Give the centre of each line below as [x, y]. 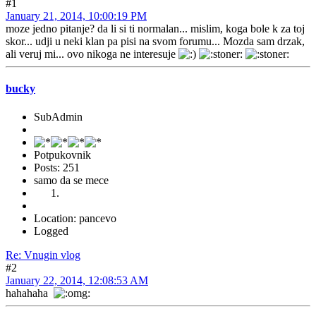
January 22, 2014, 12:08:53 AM [77, 280]
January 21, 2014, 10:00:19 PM [76, 16]
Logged [51, 231]
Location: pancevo [75, 218]
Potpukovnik [62, 154]
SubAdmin [58, 116]
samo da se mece [71, 180]
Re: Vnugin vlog [43, 255]
